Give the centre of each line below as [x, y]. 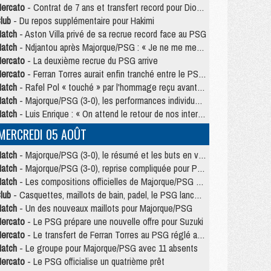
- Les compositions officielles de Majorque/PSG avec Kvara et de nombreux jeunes [106, 181]
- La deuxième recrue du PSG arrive [91, 60]
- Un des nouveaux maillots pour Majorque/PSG [105, 208]
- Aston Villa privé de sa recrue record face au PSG [112, 34]
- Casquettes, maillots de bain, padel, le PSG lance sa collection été [103, 195]
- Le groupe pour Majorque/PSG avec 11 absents [107, 248]
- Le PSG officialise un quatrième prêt [95, 261]
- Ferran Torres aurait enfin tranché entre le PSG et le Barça [112, 74]
